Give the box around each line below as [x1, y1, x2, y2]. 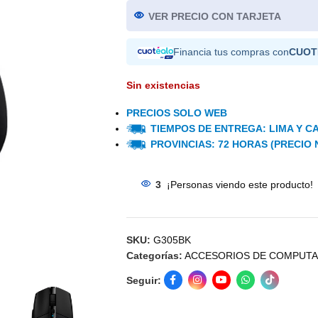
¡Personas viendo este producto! [166, 179, 313, 190]
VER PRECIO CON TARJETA [148, 11, 281, 22]
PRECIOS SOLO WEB [126, 107, 227, 119]
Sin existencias [126, 79, 200, 91]
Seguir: [126, 274, 161, 286]
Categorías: [126, 250, 182, 261]
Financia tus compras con [172, 46, 289, 57]
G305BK [153, 234, 191, 246]
